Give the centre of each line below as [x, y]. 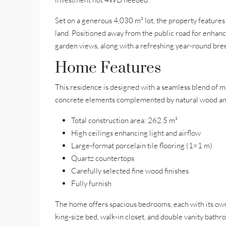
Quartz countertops [103, 158]
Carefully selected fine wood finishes [130, 171]
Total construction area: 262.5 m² [124, 120]
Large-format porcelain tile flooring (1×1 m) [142, 146]
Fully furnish [91, 183]
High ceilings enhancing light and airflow [136, 133]
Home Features [108, 68]
